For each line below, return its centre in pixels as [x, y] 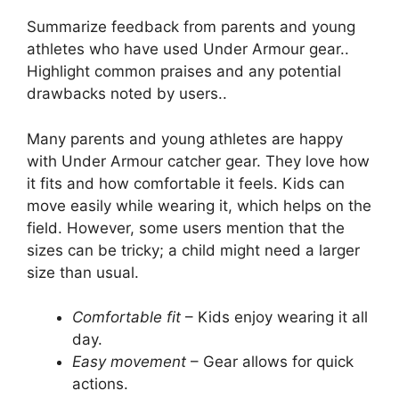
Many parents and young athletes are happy [185, 138]
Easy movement [129, 362]
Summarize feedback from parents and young [191, 27]
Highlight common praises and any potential [184, 72]
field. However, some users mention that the [186, 228]
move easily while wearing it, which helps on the [199, 205]
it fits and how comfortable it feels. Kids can [186, 183]
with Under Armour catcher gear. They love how [198, 161]
